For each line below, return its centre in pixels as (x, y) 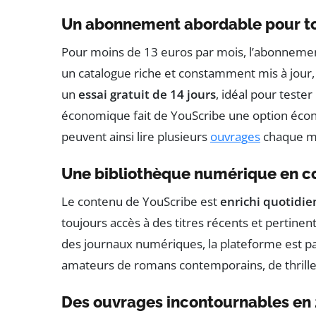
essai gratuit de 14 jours (147, 94)
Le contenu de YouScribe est (141, 201)
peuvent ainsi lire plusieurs (136, 136)
